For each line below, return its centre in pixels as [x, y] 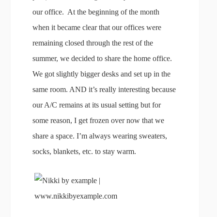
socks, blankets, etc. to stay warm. [85, 151]
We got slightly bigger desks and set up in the [102, 74]
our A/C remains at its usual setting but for [97, 105]
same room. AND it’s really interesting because [104, 89]
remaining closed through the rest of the [93, 43]
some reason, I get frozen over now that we [99, 120]
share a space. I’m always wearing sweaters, [100, 136]
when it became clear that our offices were [97, 27]
